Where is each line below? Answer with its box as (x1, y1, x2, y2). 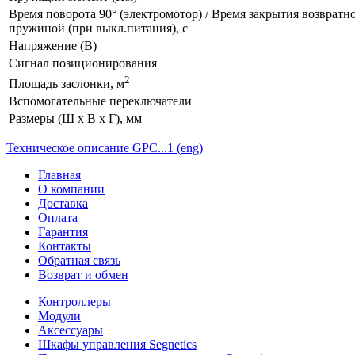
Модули (38, 309, 81, 323)
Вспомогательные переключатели (9, 94, 192, 109)
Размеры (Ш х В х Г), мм (9, 112, 142, 126)
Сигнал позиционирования (9, 56, 157, 71)
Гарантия (38, 225, 88, 239)
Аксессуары (38, 323, 103, 338)
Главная (38, 168, 81, 182)
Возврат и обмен (38, 268, 128, 282)
